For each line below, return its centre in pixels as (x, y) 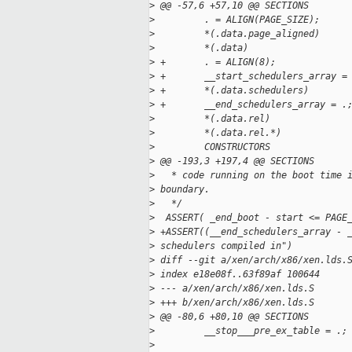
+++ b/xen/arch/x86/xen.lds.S (235, 303)
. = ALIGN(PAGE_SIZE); (237, 20)
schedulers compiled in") (224, 246)
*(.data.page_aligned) (237, 34)
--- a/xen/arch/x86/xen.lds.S (235, 289)
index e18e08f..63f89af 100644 (237, 275)
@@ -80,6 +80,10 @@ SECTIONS (232, 317)
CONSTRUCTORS (213, 147)
